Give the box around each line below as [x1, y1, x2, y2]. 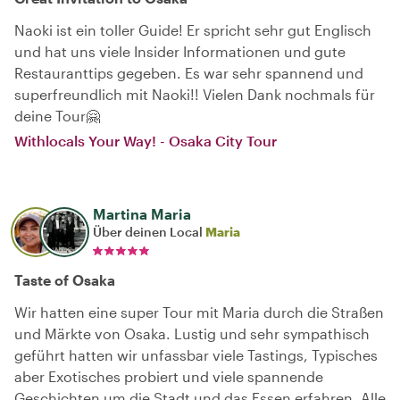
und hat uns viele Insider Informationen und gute [14, 42, 346, 60]
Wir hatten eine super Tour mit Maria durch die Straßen [14, 303, 384, 321]
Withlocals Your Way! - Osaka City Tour [14, 131, 277, 149]
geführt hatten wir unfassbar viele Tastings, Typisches [14, 346, 378, 363]
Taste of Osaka [14, 271, 115, 288]
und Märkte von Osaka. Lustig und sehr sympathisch [14, 324, 370, 342]
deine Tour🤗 [14, 106, 100, 124]
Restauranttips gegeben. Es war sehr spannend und [14, 63, 363, 81]
